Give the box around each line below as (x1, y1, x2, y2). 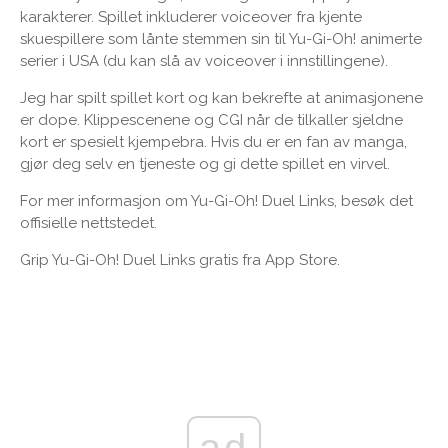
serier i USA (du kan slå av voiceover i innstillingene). (20, 51, 388, 70)
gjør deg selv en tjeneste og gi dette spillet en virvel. (20, 154, 390, 173)
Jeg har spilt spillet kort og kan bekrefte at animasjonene (20, 88, 423, 107)
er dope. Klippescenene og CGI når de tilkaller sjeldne (20, 110, 403, 129)
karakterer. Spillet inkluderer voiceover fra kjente (20, 7, 362, 26)
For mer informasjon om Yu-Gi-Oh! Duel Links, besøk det (20, 191, 413, 210)
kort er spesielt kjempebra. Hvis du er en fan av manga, (20, 132, 407, 151)
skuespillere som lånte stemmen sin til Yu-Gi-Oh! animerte (20, 29, 422, 48)
